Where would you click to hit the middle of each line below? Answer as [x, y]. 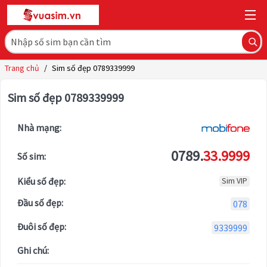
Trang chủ [22, 68]
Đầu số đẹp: [40, 203]
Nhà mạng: [39, 128]
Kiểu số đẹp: [41, 181]
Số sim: [32, 156]
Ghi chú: [33, 251]
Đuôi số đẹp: [42, 227]
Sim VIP [235, 181]
